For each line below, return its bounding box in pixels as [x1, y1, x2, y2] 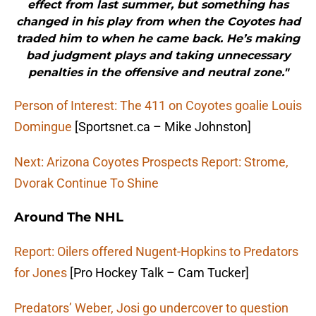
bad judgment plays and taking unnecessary [25, 49, 291, 63]
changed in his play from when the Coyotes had [16, 15, 300, 29]
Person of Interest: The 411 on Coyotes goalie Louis [14, 98, 302, 114]
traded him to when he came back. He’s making [16, 32, 300, 46]
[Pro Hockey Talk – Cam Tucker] [67, 265, 249, 281]
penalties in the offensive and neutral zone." [28, 66, 288, 80]
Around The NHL [14, 209, 123, 226]
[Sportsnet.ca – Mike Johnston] [72, 119, 251, 135]
